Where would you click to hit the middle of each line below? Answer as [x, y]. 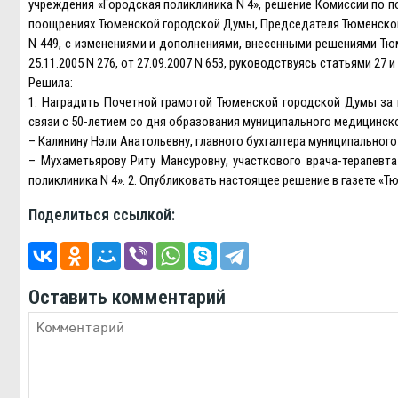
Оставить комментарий [127, 297]
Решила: [51, 83]
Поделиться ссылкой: [102, 215]
